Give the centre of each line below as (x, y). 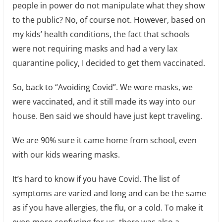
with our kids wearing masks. (66, 155)
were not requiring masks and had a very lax (95, 49)
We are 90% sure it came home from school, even (104, 140)
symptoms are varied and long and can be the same (109, 194)
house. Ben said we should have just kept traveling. (107, 116)
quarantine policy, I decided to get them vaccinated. (109, 63)
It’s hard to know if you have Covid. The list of (96, 179)
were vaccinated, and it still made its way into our (104, 102)
